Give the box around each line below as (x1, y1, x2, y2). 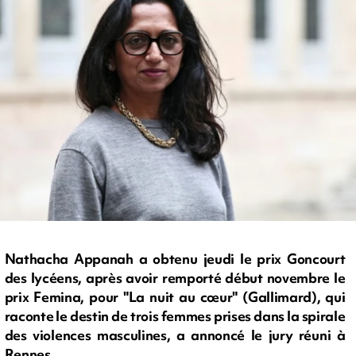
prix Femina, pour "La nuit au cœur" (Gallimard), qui (4, 288, 346, 307)
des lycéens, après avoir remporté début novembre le (4, 269, 346, 288)
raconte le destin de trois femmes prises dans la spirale (4, 307, 346, 326)
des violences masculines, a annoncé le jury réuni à (4, 326, 346, 345)
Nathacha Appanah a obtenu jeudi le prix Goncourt (4, 250, 346, 269)
